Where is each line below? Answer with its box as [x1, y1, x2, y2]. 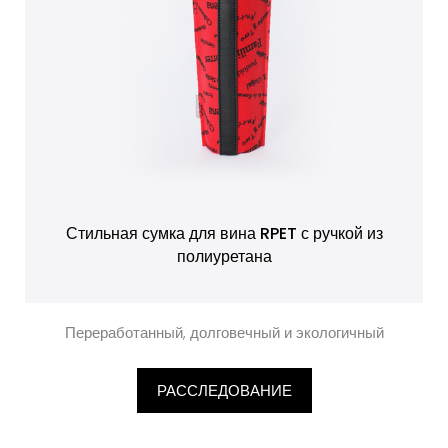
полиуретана [176, 245, 272, 268]
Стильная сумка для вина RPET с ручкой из [65, 222, 383, 245]
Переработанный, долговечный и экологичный [64, 322, 384, 343]
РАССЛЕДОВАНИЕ [156, 380, 292, 401]
